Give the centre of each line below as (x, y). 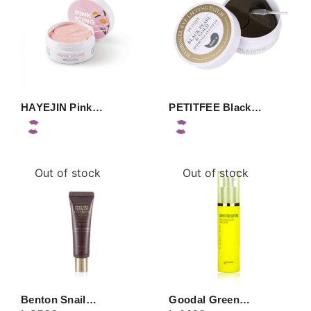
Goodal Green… (210, 300)
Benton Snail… (59, 300)
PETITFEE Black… (215, 108)
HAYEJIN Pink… (62, 108)
